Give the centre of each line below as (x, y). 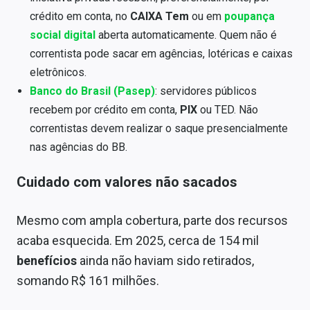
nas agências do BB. (79, 147)
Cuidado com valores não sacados (127, 182)
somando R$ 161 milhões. (88, 281)
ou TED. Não (229, 109)
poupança (250, 16)
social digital (63, 35)
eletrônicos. (58, 72)
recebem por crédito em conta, (105, 109)
